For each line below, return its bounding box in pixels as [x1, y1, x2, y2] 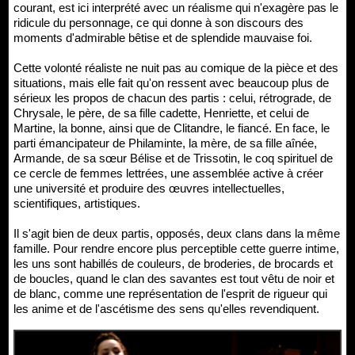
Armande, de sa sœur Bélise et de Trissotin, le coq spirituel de [13, 151, 333, 166]
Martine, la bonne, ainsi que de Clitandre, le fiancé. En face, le [13, 121, 330, 136]
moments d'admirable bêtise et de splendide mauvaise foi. [13, 31, 312, 45]
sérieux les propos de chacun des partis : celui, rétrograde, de [13, 91, 331, 105]
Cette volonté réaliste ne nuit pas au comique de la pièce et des [13, 61, 338, 75]
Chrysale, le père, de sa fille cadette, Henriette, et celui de [13, 106, 309, 120]
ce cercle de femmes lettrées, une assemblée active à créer [13, 166, 323, 181]
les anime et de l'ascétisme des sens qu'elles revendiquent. [13, 302, 319, 316]
